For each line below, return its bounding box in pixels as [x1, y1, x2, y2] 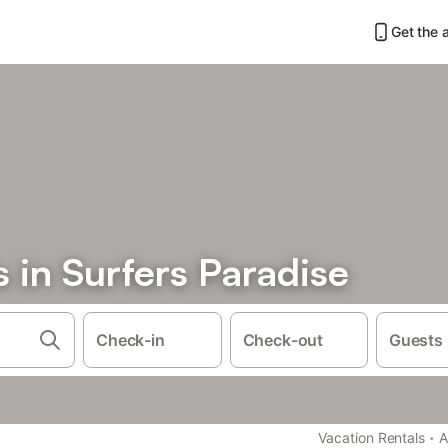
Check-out [242, 330, 324, 350]
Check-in [96, 330, 165, 350]
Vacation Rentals [318, 429, 426, 446]
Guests [389, 330, 443, 350]
